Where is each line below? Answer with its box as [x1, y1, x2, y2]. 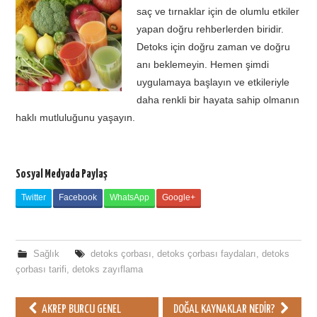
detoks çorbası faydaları [156, 249, 256, 260]
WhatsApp [110, 192, 150, 203]
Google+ [162, 192, 196, 203]
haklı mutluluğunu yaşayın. [16, 111, 136, 123]
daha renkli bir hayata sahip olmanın [137, 93, 300, 105]
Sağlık [33, 249, 59, 260]
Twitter [21, 192, 47, 203]
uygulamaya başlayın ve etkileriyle [137, 76, 290, 88]
